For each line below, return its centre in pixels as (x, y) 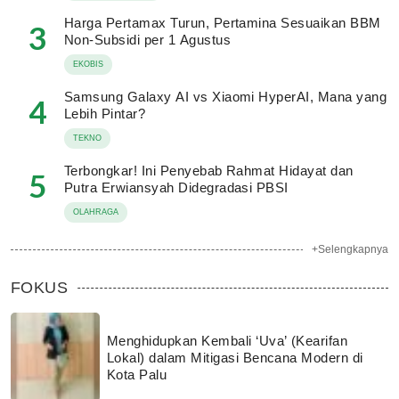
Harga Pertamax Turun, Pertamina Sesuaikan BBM (223, 23)
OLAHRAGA (96, 212)
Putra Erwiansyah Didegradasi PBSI (176, 187)
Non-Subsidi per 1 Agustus (147, 40)
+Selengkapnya (350, 249)
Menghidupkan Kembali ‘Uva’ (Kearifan (228, 340)
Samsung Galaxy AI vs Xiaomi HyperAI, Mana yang (226, 97)
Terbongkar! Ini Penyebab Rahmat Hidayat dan (209, 171)
